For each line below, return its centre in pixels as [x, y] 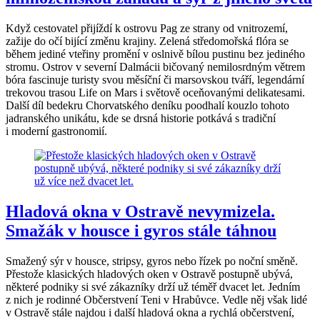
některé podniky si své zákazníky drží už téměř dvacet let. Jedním [153, 287]
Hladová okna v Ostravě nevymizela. [140, 212]
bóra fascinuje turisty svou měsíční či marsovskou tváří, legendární [155, 80]
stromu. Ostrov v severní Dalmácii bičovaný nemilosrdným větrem [155, 67]
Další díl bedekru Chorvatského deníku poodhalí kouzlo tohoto [147, 106]
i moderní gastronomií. [56, 131]
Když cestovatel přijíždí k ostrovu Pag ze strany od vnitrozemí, [147, 29]
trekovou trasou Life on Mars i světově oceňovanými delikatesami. [155, 93]
